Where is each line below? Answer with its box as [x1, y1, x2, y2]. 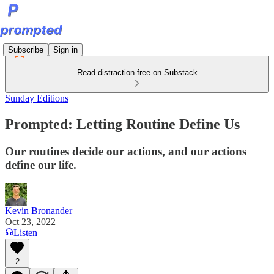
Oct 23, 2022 [5, 216, 56, 227]
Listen [13, 227, 37, 238]
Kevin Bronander [5, 205, 72, 216]
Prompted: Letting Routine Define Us [5, 116, 240, 132]
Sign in [53, 45, 78, 54]
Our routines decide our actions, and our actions [5, 144, 246, 158]
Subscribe [8, 45, 43, 54]
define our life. [5, 158, 76, 171]
